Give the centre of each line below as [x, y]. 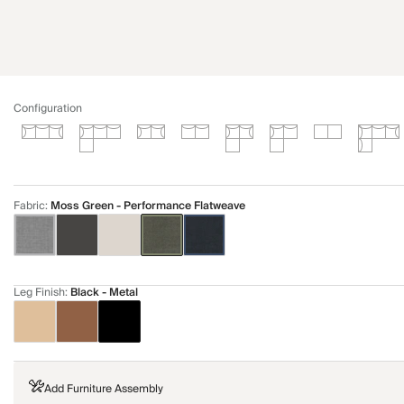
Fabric [29, 206]
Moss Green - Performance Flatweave [148, 206]
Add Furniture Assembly [103, 389]
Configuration [48, 109]
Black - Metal [104, 293]
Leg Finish [39, 293]
